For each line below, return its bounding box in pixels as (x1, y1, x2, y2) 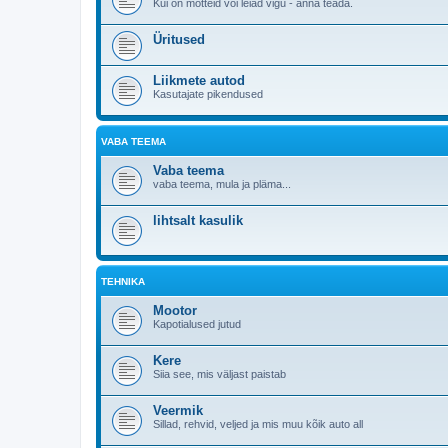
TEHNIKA (101, 275, 145, 287)
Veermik (153, 402, 203, 418)
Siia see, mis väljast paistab (153, 367, 286, 380)
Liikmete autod (153, 72, 245, 88)
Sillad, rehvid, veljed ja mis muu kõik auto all (153, 417, 363, 430)
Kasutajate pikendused (153, 87, 263, 100)
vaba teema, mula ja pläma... (153, 177, 291, 190)
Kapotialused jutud (153, 317, 241, 330)
